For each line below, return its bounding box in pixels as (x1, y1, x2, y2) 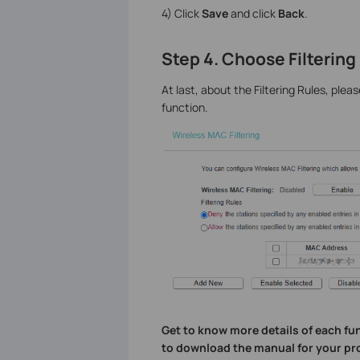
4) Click (161, 6, 202, 22)
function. (161, 99, 208, 115)
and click (227, 6, 278, 22)
